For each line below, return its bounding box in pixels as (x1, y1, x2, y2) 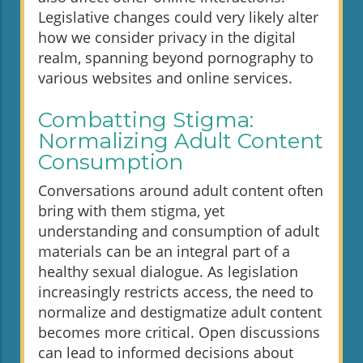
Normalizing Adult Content (38, 128, 323, 155)
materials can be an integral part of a (38, 241, 290, 262)
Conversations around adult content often (38, 181, 323, 201)
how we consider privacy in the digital (38, 28, 296, 48)
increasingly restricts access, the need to (38, 282, 314, 302)
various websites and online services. (38, 68, 293, 88)
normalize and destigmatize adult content (38, 302, 322, 322)
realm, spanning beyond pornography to (38, 48, 314, 68)
